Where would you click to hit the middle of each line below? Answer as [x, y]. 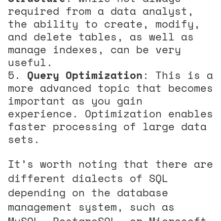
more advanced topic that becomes [110, 88]
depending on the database [88, 192]
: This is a [178, 75]
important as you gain [75, 100]
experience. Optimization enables [110, 113]
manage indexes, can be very [94, 49]
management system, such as [91, 206]
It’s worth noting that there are [110, 164]
